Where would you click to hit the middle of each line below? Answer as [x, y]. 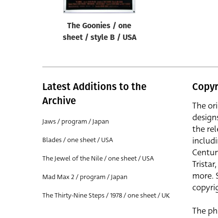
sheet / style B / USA [99, 38]
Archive [59, 101]
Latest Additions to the [94, 87]
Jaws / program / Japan [76, 121]
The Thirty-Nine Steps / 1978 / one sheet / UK [106, 195]
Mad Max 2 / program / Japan [85, 177]
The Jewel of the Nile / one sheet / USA [98, 158]
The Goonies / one [99, 26]
